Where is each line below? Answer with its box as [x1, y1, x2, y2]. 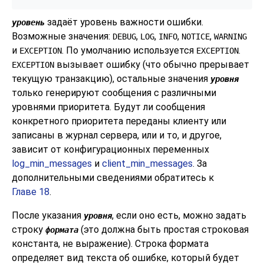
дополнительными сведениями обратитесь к [12, 171, 214, 183]
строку [12, 223, 45, 235]
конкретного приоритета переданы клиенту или [12, 115, 226, 127]
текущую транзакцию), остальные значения [12, 72, 210, 84]
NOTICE [181, 31, 210, 41]
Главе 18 [12, 186, 49, 197]
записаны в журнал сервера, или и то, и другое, [12, 129, 222, 141]
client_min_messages [102, 157, 193, 169]
